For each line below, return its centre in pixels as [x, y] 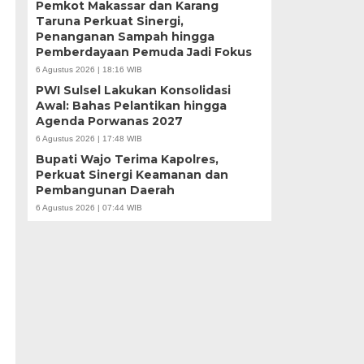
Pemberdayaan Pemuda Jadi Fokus [143, 52]
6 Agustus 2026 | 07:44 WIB [89, 208]
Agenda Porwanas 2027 [109, 121]
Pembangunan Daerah [105, 190]
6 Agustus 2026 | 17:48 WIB [89, 139]
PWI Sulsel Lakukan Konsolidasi [133, 90]
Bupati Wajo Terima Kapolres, [127, 159]
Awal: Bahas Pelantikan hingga [131, 106]
